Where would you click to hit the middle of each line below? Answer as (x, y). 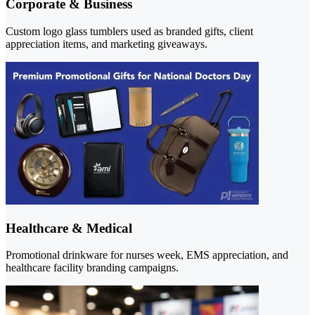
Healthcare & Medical (69, 228)
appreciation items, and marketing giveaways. (107, 44)
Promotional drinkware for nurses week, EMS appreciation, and (147, 255)
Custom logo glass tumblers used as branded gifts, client (129, 31)
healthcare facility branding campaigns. (92, 268)
